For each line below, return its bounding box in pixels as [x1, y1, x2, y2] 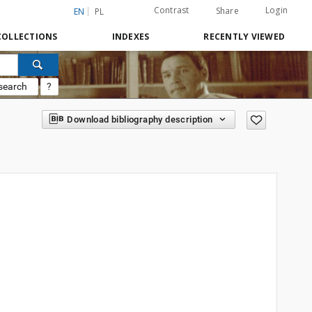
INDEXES [111, 31, 150, 42]
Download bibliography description [67, 114, 213, 125]
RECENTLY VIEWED [203, 31, 285, 42]
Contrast [153, 4, 189, 16]
